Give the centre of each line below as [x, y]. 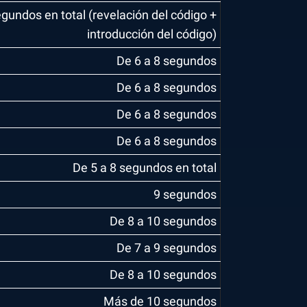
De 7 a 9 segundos [167, 248]
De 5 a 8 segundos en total [145, 168]
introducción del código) [152, 34]
